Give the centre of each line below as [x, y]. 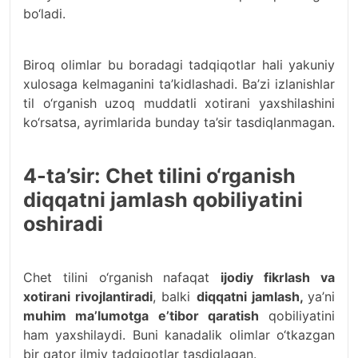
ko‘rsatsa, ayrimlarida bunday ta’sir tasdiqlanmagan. [179, 122]
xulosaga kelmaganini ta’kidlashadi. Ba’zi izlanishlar [179, 84]
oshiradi [63, 223]
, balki [175, 296]
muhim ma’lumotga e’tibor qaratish [141, 315]
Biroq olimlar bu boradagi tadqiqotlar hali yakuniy [179, 64]
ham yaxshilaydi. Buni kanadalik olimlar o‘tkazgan [179, 334]
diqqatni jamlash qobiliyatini [163, 199]
